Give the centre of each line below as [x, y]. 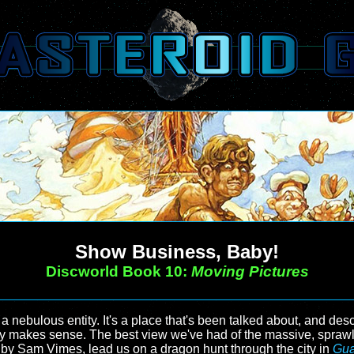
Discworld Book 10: [118, 271]
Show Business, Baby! [177, 252]
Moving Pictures [250, 271]
